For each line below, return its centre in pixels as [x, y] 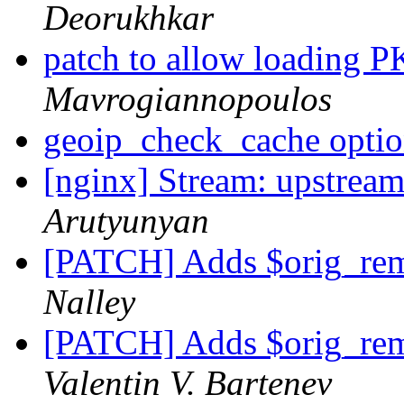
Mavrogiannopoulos [188, 99]
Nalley [89, 302]
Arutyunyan [126, 221]
